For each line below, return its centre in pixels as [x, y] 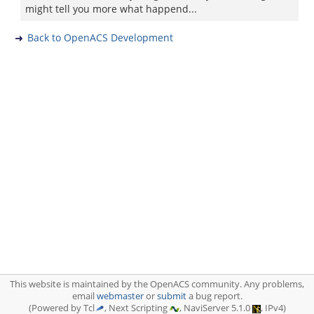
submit [171, 296]
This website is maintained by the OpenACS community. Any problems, [157, 284]
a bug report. [214, 296]
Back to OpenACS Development [100, 37]
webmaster [120, 296]
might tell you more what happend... [111, 9]
